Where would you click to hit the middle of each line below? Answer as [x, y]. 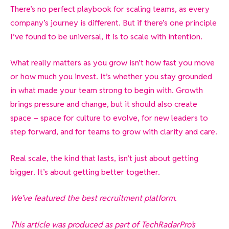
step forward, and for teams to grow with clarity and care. [114, 132]
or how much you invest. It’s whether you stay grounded [111, 77]
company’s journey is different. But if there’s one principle [113, 22]
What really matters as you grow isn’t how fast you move [112, 63]
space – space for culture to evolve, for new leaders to [109, 118]
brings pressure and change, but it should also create [104, 104]
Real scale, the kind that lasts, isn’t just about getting [104, 158]
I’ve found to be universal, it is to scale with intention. [106, 36]
